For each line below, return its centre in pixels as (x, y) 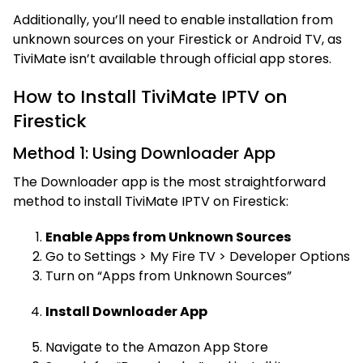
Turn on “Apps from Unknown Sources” (169, 275)
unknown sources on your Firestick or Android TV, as (177, 39)
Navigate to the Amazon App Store (157, 347)
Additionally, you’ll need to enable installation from (173, 19)
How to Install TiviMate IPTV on (150, 96)
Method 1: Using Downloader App (144, 153)
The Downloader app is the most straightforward (169, 181)
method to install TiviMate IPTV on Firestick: (151, 201)
